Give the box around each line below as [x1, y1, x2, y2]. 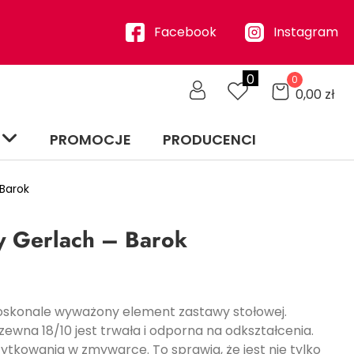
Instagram [273, 23, 338, 42]
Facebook [153, 23, 217, 42]
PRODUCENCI [163, 130, 256, 149]
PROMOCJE [50, 130, 131, 149]
